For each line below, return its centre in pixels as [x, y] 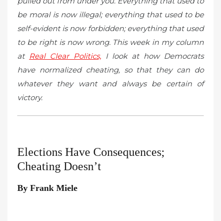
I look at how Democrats [152, 56]
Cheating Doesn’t [59, 166]
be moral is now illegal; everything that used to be [110, 14]
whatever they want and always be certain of [110, 83]
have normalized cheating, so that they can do [110, 70]
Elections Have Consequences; [91, 152]
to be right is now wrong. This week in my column [110, 42]
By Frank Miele [47, 188]
